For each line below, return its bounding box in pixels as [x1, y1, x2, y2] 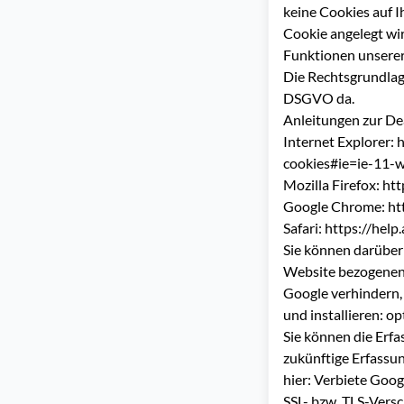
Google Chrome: [283, 197, 388, 215]
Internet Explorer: [283, 133, 397, 150]
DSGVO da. [283, 89, 354, 106]
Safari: [283, 219, 325, 236]
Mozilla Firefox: [283, 176, 382, 193]
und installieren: [283, 306, 386, 323]
